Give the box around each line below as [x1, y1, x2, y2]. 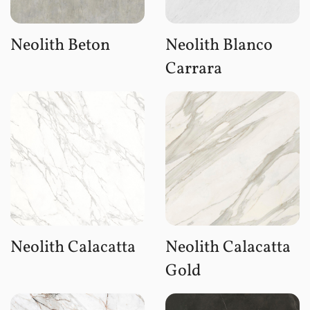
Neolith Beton [10, 33, 110, 57]
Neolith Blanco [165, 33, 273, 57]
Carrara [165, 57, 222, 81]
